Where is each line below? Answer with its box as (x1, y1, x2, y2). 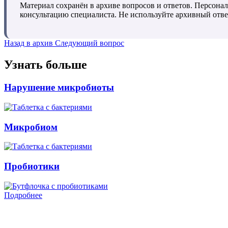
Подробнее (4, 190, 42, 199)
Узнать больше (4, 58, 87, 72)
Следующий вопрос (55, 39, 124, 48)
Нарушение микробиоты (4, 82, 114, 93)
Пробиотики (4, 161, 60, 172)
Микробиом (4, 121, 58, 132)
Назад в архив (4, 39, 53, 48)
